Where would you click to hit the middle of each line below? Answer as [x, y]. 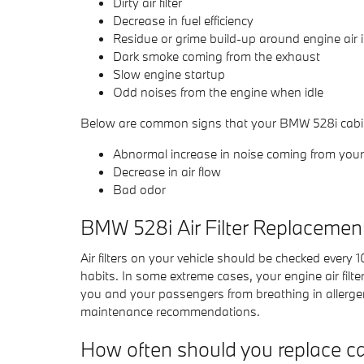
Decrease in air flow [167, 171]
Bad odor [139, 189]
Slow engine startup [169, 74]
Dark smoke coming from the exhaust [217, 56]
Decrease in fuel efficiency [183, 20]
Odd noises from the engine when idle [218, 92]
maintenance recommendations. [170, 311]
